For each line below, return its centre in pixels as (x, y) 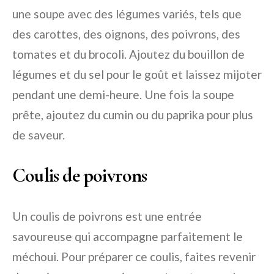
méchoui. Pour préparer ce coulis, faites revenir (134, 257)
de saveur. (39, 135)
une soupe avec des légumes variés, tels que (127, 14)
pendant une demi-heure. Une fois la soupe (123, 94)
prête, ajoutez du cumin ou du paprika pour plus (133, 115)
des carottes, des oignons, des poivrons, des (126, 34)
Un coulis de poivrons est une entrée (107, 216)
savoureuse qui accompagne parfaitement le (128, 236)
